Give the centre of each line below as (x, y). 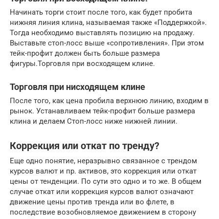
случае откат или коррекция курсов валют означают (102, 191)
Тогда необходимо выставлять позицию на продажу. (102, 33)
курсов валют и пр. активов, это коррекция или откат (103, 171)
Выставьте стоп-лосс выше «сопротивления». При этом (107, 43)
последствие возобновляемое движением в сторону (103, 212)
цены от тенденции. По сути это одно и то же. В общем (106, 181)
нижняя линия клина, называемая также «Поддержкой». (108, 22)
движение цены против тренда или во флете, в (92, 202)
